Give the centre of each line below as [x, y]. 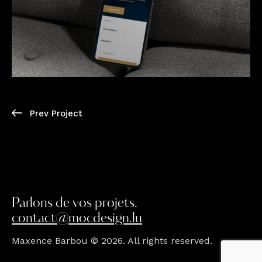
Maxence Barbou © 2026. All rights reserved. [112, 240]
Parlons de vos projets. [75, 204]
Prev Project [56, 114]
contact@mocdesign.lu [77, 219]
